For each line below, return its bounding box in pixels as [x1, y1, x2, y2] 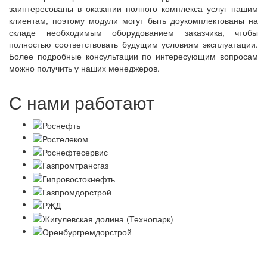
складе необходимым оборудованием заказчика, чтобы [9, 26, 258, 38]
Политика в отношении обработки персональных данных [22, 243, 245, 256]
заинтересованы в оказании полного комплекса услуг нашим [9, 2, 258, 14]
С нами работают [9, 89, 154, 115]
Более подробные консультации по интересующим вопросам [9, 50, 258, 62]
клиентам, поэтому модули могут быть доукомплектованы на [9, 14, 258, 26]
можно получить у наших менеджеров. [9, 62, 160, 74]
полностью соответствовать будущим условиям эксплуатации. [9, 38, 258, 50]
